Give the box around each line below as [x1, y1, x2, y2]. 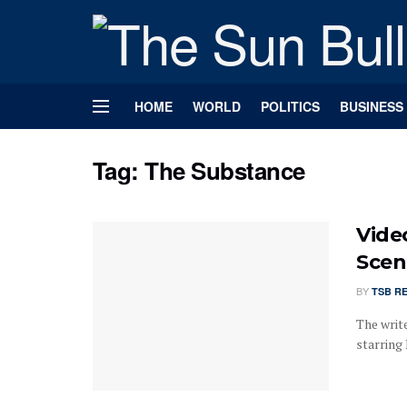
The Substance [144, 154, 305, 187]
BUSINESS [340, 97, 403, 115]
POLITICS [261, 97, 320, 115]
